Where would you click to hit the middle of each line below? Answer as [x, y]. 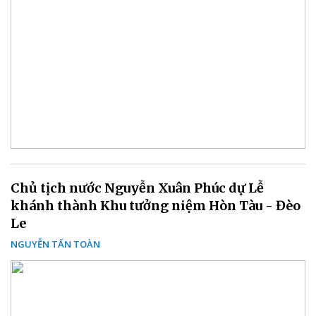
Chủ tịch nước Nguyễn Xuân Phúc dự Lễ [137, 188]
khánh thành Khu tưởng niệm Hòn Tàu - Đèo [156, 205]
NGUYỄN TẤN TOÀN [55, 244]
